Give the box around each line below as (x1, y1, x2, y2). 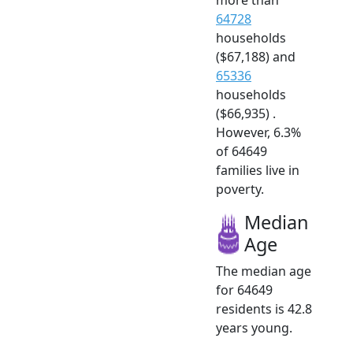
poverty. (216, 180, 264, 198)
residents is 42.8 (216, 299, 312, 318)
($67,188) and (216, 47, 295, 65)
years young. (216, 318, 292, 336)
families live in (216, 161, 299, 179)
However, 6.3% (216, 123, 301, 141)
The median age (216, 262, 311, 280)
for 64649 (216, 281, 273, 299)
